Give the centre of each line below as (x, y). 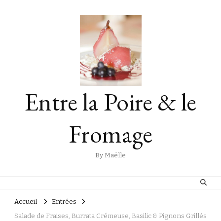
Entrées (64, 202)
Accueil (26, 202)
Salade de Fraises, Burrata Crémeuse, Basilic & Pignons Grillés (110, 216)
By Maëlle (110, 156)
